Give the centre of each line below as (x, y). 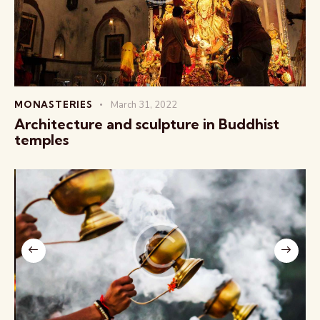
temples (41, 139)
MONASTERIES (54, 104)
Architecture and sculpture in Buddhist (147, 124)
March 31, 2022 (144, 105)
